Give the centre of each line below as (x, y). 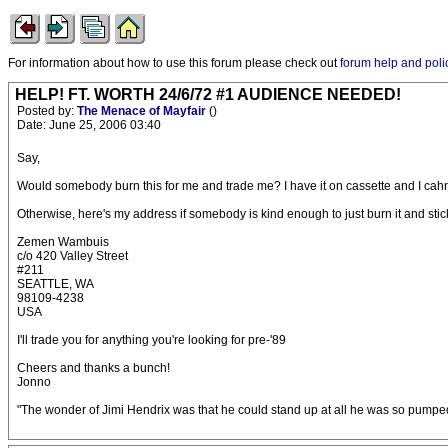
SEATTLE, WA (55, 284)
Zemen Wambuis (63, 242)
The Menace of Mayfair (143, 111)
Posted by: (47, 111)
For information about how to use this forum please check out (174, 63)
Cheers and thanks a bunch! (93, 368)
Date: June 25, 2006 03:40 (89, 125)
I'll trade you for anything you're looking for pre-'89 (151, 340)
